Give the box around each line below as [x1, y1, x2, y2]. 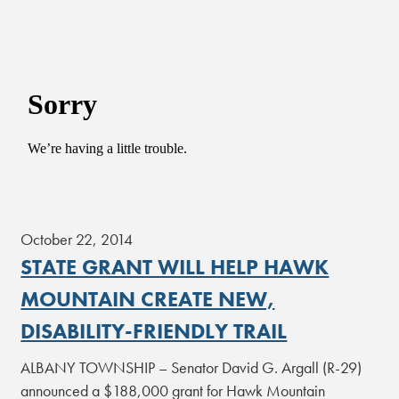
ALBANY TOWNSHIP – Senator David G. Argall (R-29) [20, 357, 362, 378]
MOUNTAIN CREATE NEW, [20, 284, 275, 313]
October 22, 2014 [20, 229, 134, 249]
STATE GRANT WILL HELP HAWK [20, 252, 330, 281]
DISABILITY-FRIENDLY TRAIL [20, 316, 288, 345]
